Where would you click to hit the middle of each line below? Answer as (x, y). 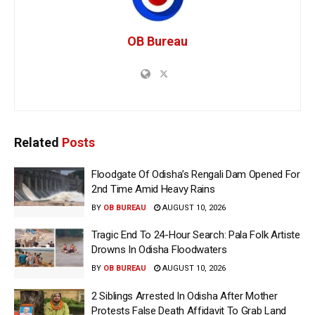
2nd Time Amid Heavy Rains (153, 189)
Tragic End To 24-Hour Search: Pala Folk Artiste (196, 235)
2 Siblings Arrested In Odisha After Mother (185, 296)
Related (37, 142)
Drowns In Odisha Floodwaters (159, 250)
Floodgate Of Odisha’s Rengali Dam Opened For (196, 174)
